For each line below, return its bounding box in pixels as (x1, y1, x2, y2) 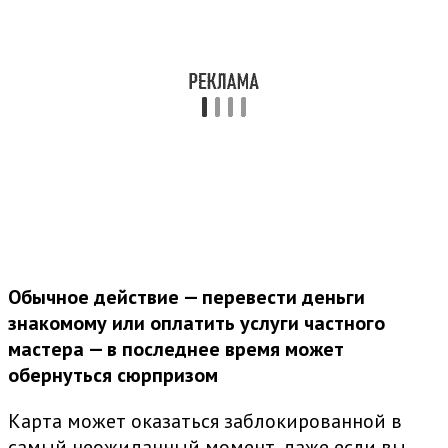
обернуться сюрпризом (8, 362, 218, 389)
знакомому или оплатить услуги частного (8, 310, 385, 337)
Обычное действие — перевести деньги (8, 284, 365, 311)
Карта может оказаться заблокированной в (8, 408, 402, 435)
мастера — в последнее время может (8, 336, 344, 363)
